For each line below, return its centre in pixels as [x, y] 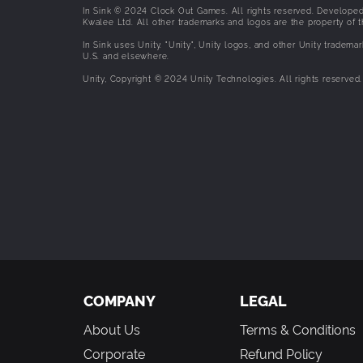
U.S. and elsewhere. [126, 55]
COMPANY [120, 300]
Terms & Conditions [297, 329]
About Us [112, 329]
